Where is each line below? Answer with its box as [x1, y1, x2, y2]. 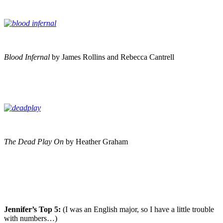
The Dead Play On [4, 137, 66, 146]
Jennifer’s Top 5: [4, 205, 63, 214]
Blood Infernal [4, 52, 52, 61]
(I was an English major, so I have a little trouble [63, 205, 214, 214]
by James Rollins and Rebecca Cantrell [52, 52, 174, 61]
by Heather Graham [66, 137, 128, 146]
